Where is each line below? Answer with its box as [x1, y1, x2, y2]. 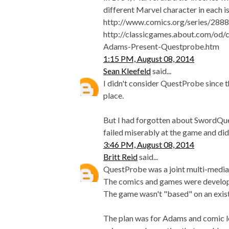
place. [103, 90, 124, 101]
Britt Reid [103, 152, 138, 162]
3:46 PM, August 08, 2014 [103, 140, 194, 150]
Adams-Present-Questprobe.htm [103, 41, 219, 52]
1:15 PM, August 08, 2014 [103, 54, 194, 64]
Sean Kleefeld [103, 66, 151, 76]
